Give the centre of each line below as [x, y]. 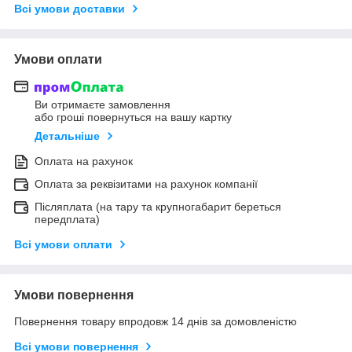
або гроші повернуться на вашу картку [133, 117]
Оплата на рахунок [84, 161]
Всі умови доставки [70, 8]
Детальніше [67, 136]
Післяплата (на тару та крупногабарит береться [158, 207]
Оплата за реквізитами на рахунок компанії [146, 184]
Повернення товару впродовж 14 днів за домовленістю [156, 322]
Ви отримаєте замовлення [103, 105]
